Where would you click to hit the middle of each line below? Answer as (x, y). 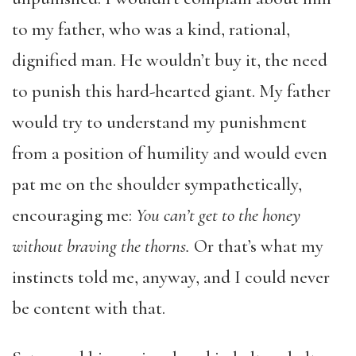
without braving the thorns (99, 246)
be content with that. (89, 308)
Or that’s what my (257, 246)
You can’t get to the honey (218, 215)
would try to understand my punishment (159, 122)
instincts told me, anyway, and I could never (171, 277)
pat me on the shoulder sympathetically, (157, 184)
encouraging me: (74, 215)
